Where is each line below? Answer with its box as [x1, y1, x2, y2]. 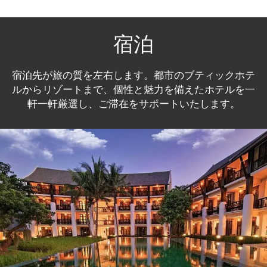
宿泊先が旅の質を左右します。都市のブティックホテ [12, 69, 255, 81]
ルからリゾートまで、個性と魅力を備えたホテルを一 [12, 83, 255, 95]
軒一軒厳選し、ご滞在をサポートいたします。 [27, 97, 240, 110]
